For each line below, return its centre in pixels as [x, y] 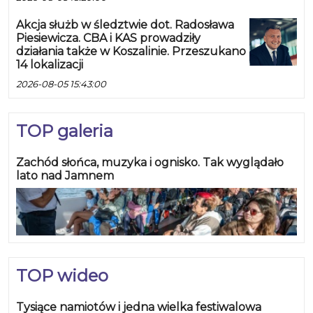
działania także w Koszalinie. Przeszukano [131, 52]
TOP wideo [62, 276]
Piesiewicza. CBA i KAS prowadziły [108, 38]
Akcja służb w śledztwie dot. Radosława [125, 25]
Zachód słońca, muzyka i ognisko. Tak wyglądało [150, 163]
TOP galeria [65, 131]
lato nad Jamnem [65, 176]
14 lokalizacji [50, 65]
